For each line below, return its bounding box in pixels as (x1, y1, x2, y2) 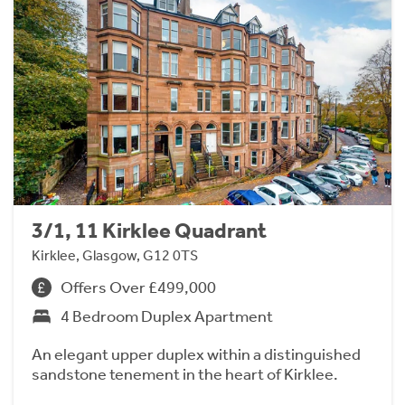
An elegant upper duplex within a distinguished (32, 344, 361, 364)
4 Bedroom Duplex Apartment (61, 306, 273, 326)
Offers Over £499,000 (61, 277, 216, 297)
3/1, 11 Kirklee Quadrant (32, 217, 267, 243)
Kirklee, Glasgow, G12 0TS (32, 246, 198, 264)
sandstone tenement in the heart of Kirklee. (32, 363, 338, 384)
